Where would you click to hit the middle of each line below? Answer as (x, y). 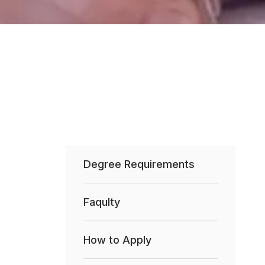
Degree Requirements (139, 164)
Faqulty (102, 202)
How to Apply (117, 240)
